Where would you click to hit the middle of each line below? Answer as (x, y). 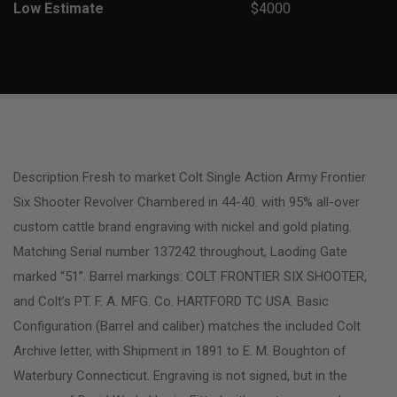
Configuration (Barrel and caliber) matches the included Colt (187, 326)
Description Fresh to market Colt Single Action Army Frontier (190, 177)
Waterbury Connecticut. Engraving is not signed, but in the (180, 375)
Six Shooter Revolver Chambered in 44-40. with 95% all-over (187, 202)
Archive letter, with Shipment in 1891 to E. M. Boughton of (180, 350)
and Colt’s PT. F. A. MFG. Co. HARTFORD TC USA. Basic (171, 301)
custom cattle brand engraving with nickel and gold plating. (183, 226)
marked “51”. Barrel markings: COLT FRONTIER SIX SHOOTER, (190, 276)
